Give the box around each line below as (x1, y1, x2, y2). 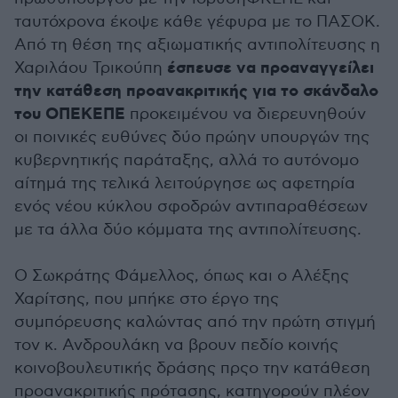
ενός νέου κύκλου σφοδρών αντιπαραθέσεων (14, 197, 368, 216)
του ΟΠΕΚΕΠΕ (14, 104, 125, 125)
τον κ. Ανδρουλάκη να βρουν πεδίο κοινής (14, 336, 338, 354)
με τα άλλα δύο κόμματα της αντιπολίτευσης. (14, 220, 362, 239)
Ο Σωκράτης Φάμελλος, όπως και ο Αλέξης (14, 267, 349, 285)
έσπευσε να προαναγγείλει (163, 58, 374, 79)
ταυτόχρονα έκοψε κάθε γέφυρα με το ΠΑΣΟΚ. (14, 12, 380, 31)
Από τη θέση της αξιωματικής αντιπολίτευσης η (14, 36, 380, 54)
